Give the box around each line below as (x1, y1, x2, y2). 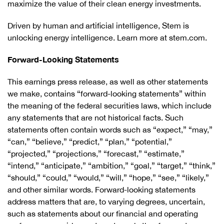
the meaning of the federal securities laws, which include (7, 101, 211, 110)
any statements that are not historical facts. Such (7, 113, 183, 122)
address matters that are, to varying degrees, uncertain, (7, 197, 205, 206)
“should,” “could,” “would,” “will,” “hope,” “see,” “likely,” (7, 173, 209, 182)
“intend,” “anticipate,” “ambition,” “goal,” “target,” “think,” (7, 161, 215, 170)
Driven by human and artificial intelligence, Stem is (7, 21, 189, 30)
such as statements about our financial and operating (7, 209, 198, 218)
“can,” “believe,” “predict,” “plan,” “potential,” (7, 137, 172, 146)
